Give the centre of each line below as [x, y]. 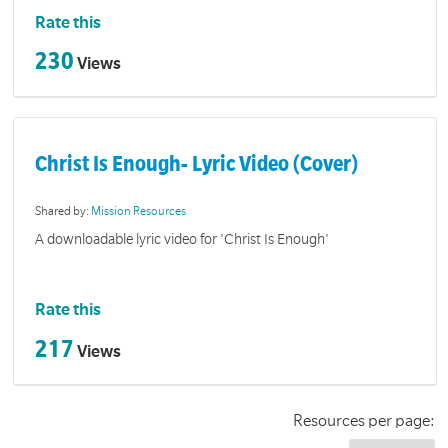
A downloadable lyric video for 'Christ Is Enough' [182, 238]
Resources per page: [363, 421]
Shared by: [63, 212]
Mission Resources [139, 212]
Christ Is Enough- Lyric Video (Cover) [197, 163]
